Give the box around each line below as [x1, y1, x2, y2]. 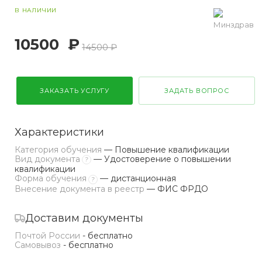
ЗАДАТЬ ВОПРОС [164, 87, 229, 95]
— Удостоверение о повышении [91, 154, 231, 164]
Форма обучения [15, 173, 87, 184]
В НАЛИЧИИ [15, 6, 57, 14]
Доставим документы [25, 211, 143, 225]
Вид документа [15, 154, 80, 164]
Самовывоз [15, 239, 61, 250]
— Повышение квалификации [102, 144, 229, 155]
